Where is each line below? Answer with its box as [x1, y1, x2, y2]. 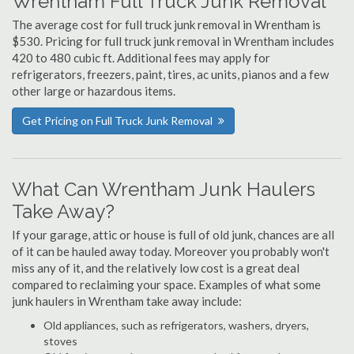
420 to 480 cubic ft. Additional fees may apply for [12, 51, 270, 65]
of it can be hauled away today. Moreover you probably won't [12, 244, 330, 258]
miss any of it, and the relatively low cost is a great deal [12, 261, 299, 275]
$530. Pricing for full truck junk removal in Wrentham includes [12, 34, 334, 48]
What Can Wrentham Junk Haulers [12, 178, 315, 201]
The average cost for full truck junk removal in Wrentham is [12, 17, 321, 32]
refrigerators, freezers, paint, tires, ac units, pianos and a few [12, 67, 329, 81]
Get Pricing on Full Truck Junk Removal [22, 114, 213, 127]
